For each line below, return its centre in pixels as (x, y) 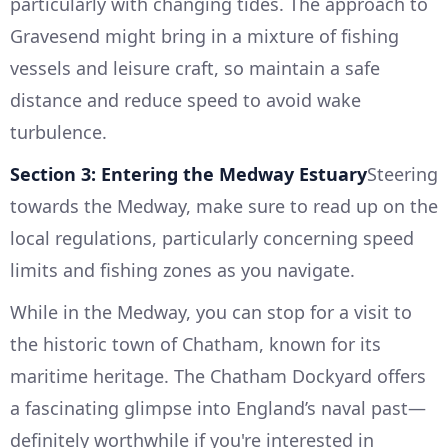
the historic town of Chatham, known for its (195, 344)
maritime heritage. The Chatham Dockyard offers (218, 376)
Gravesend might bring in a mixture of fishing (204, 36)
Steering (402, 174)
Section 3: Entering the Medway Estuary (188, 174)
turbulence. (58, 132)
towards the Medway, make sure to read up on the (224, 206)
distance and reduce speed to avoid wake (185, 100)
